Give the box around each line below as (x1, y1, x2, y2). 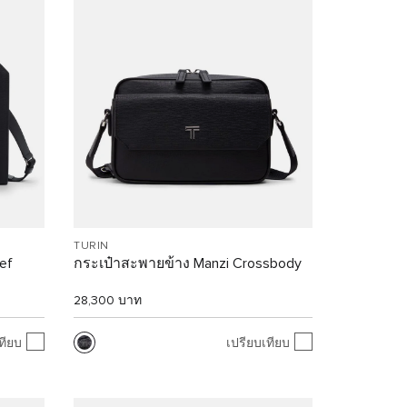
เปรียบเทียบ (225, 336, 290, 350)
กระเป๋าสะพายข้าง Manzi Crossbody (74, 256, 303, 272)
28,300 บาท (74, 294, 143, 308)
